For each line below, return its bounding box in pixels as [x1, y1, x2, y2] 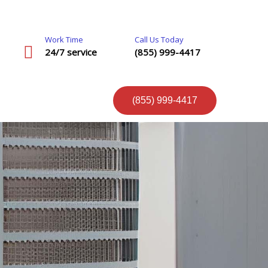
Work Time [45, 34, 84, 45]
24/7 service [45, 46, 98, 58]
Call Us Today [134, 34, 184, 45]
